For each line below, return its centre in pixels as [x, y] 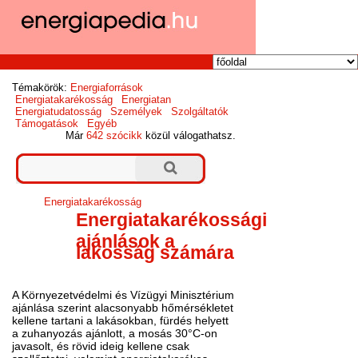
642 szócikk [115, 136]
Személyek [137, 112]
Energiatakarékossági [172, 220]
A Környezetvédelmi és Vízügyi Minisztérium [123, 295]
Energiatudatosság [59, 112]
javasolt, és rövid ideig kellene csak [101, 346]
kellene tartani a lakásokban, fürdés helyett [121, 321]
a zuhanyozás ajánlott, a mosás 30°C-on [115, 334]
